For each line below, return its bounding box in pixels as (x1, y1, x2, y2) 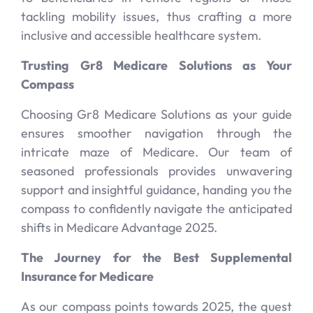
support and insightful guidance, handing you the (21, 182, 292, 198)
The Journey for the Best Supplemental (21, 249, 292, 265)
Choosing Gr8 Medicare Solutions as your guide (21, 106, 292, 122)
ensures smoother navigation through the (21, 125, 292, 141)
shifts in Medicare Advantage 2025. (21, 219, 217, 235)
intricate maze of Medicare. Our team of (21, 144, 292, 160)
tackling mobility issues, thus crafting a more (21, 8, 292, 24)
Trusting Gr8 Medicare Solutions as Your (21, 57, 292, 73)
